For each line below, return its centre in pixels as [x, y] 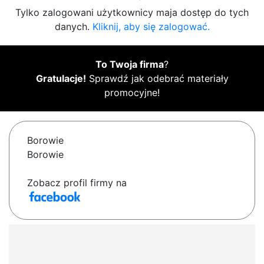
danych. [73, 27]
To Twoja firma [130, 65]
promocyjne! [132, 93]
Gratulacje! [61, 79]
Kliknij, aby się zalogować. [151, 27]
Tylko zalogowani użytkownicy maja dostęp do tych [132, 13]
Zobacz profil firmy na [77, 183]
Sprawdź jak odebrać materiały [157, 79]
